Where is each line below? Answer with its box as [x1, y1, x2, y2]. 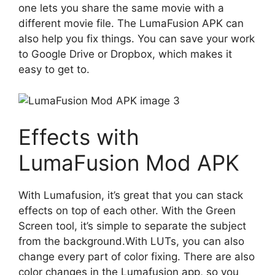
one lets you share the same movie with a [18, 2, 224, 14]
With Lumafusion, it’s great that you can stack [18, 189, 243, 201]
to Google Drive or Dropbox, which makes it [18, 48, 232, 60]
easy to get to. [18, 63, 90, 76]
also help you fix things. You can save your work [18, 33, 255, 45]
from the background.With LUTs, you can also [18, 235, 244, 247]
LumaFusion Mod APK [18, 150, 239, 176]
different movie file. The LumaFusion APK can [18, 17, 244, 29]
